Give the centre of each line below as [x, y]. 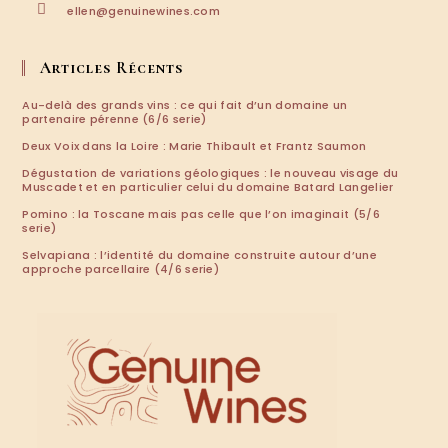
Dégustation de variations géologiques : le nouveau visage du [210, 173]
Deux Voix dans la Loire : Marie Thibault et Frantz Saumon [194, 146]
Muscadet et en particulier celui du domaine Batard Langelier [208, 187]
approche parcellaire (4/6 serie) [121, 269]
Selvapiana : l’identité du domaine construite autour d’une [199, 255]
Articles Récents [112, 68]
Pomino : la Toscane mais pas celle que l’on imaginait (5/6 [201, 214]
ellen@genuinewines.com [144, 11]
